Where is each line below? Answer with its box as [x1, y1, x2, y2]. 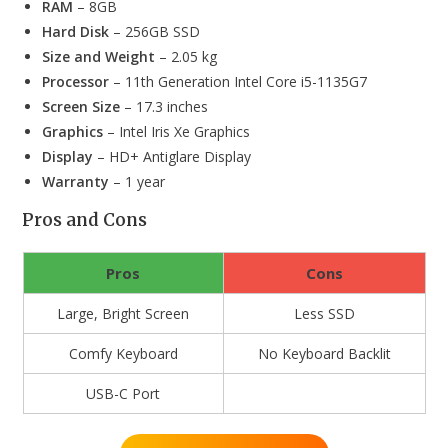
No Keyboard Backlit [257, 343, 391, 363]
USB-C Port [86, 383, 160, 403]
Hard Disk [42, 21, 110, 41]
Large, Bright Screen [57, 303, 189, 323]
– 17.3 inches [120, 96, 209, 116]
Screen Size [42, 96, 121, 116]
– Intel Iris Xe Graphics [103, 121, 251, 141]
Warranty [42, 171, 110, 191]
